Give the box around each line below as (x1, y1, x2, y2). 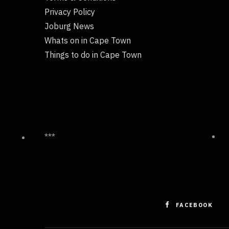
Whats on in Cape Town (44, 35, 131, 45)
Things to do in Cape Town (44, 49, 142, 60)
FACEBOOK (175, 201, 213, 209)
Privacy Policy (44, 6, 95, 17)
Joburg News (44, 20, 94, 31)
